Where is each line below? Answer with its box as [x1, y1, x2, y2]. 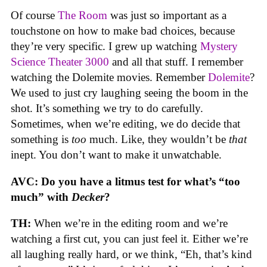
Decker [72, 190, 104, 203]
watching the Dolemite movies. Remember [11, 71, 208, 84]
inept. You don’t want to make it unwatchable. [11, 148, 222, 162]
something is [11, 133, 72, 146]
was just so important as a [107, 9, 226, 22]
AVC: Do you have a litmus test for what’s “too [11, 175, 240, 188]
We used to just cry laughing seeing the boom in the [11, 86, 248, 100]
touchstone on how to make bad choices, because [11, 24, 235, 38]
